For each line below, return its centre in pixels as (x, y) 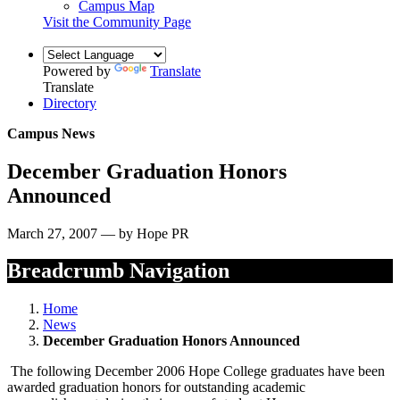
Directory (70, 103)
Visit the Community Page (117, 21)
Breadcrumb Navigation (118, 271)
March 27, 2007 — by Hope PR (98, 233)
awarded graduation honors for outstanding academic (156, 387)
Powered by (79, 71)
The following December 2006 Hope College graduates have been (196, 371)
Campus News (51, 133)
